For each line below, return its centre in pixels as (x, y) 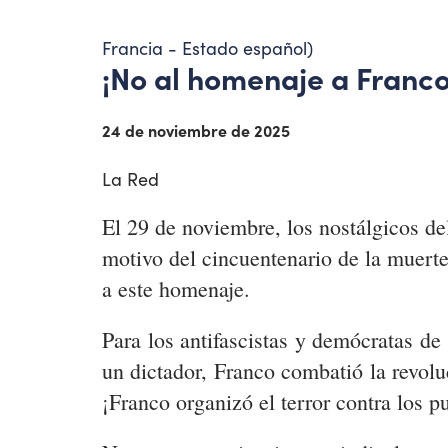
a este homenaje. (176, 288)
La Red (130, 179)
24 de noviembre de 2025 (196, 130)
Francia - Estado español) (207, 48)
